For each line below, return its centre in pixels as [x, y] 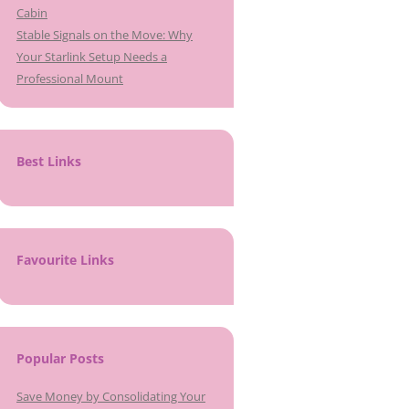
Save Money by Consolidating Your [111, 396]
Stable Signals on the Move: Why [105, 35]
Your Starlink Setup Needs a [92, 57]
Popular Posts [60, 358]
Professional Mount [70, 79]
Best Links [49, 161]
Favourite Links [65, 260]
